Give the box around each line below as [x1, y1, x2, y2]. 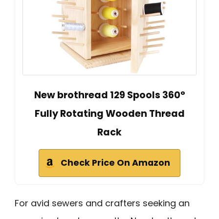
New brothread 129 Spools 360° [34, 88, 185, 102]
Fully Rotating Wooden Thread [34, 107, 185, 121]
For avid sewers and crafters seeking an [15, 197, 190, 210]
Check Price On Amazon [61, 157, 170, 169]
